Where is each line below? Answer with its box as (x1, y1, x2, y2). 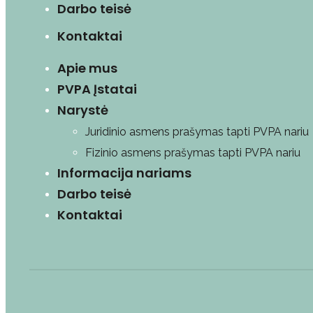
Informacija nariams (57, 164, 191, 182)
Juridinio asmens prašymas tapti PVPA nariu (85, 125, 309, 138)
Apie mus (57, 59, 117, 77)
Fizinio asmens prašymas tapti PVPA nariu (85, 146, 300, 159)
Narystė (57, 101, 108, 119)
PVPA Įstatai (57, 80, 137, 98)
